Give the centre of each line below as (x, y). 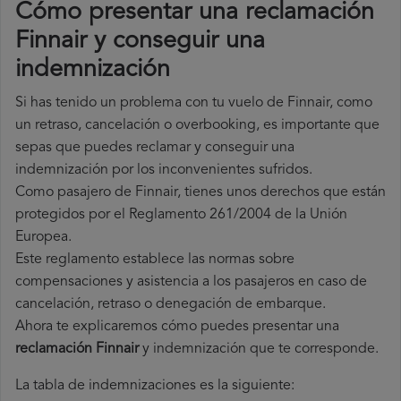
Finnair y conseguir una (140, 42)
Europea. (43, 238)
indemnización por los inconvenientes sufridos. (164, 171)
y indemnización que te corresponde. (259, 350)
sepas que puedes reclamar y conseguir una (155, 148)
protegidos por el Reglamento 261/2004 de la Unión (181, 215)
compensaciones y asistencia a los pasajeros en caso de (191, 282)
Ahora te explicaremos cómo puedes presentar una (177, 327)
